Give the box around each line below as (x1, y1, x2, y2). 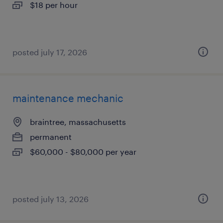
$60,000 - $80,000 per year (30, 147, 136, 156)
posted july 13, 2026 (12, 194, 89, 204)
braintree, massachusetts (30, 117, 126, 126)
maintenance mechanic (12, 92, 123, 104)
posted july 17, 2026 (12, 47, 87, 57)
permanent (30, 132, 72, 141)
